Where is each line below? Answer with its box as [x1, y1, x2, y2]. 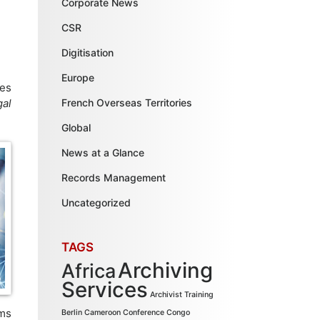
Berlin [61, 308, 83, 317]
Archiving [118, 258, 214, 283]
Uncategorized [61, 196, 131, 209]
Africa [61, 259, 116, 283]
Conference [123, 308, 165, 317]
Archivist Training [150, 290, 214, 299]
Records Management [61, 171, 166, 184]
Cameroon [84, 308, 121, 317]
